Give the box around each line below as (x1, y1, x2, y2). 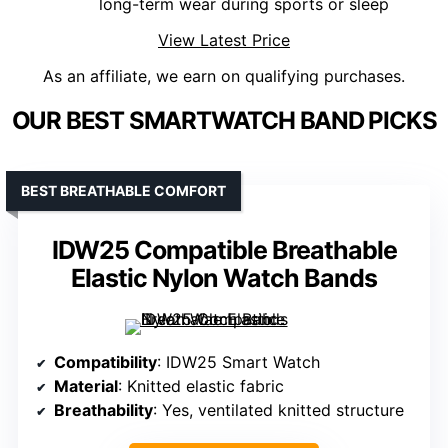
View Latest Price (158, 30, 290, 51)
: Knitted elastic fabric (118, 376, 284, 397)
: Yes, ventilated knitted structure (153, 400, 404, 421)
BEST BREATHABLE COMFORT (21, 182, 226, 200)
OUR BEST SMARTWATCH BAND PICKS (11, 106, 437, 136)
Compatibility (54, 352, 157, 373)
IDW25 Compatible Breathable (51, 235, 397, 266)
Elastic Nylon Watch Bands (71, 263, 377, 294)
